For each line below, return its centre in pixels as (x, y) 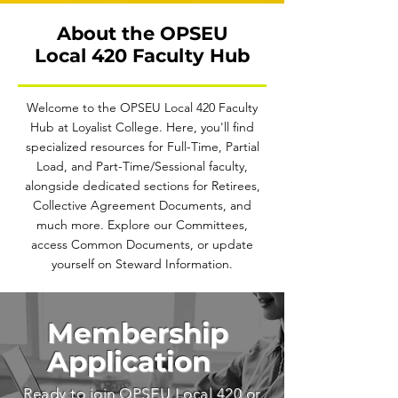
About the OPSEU (142, 33)
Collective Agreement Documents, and (142, 205)
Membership (138, 333)
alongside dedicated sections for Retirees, (142, 186)
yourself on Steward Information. (142, 264)
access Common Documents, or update (142, 244)
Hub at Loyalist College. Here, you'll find (142, 127)
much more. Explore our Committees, (142, 225)
